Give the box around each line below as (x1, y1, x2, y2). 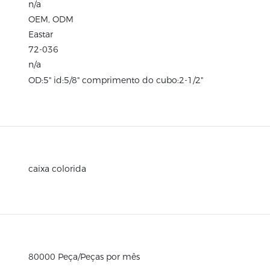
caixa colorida (28, 163, 86, 174)
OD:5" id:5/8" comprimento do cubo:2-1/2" (28, 75, 203, 86)
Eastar (28, 29, 53, 40)
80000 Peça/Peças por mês (28, 251, 140, 262)
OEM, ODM (28, 14, 74, 25)
